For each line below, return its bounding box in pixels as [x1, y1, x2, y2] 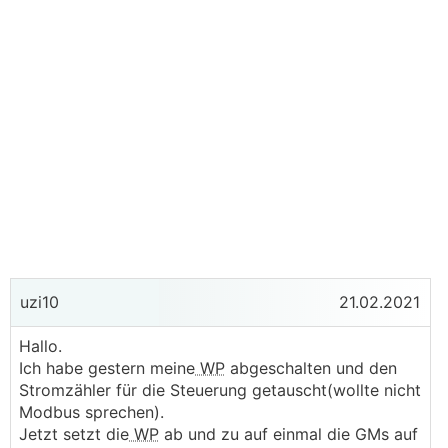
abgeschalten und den [225, 358, 397, 378]
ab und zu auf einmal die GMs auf [159, 424, 418, 444]
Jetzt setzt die [19, 424, 129, 444]
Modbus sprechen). [19, 402, 164, 422]
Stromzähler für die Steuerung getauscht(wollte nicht [19, 380, 421, 400]
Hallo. [19, 336, 62, 356]
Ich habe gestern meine [19, 358, 195, 378]
